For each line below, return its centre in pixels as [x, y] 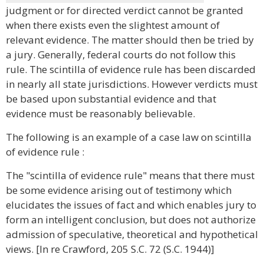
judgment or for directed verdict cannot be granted [125, 10]
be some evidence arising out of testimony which [119, 190]
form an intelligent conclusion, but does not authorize [131, 220]
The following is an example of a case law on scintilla [129, 137]
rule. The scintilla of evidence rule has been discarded [131, 69]
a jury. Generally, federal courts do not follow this [121, 55]
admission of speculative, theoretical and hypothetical [132, 234]
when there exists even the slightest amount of [113, 25]
